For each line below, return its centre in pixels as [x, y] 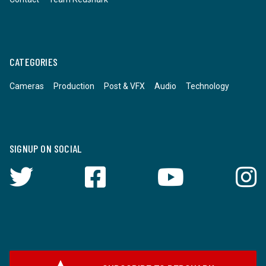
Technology [208, 86]
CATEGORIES [34, 62]
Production [74, 86]
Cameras [27, 86]
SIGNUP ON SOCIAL [46, 148]
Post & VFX [124, 86]
